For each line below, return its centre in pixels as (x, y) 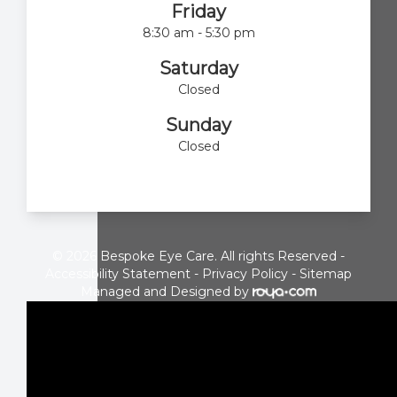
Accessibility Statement (118, 273)
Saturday (198, 68)
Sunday (198, 125)
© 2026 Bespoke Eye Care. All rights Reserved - (198, 256)
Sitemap (326, 273)
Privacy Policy (245, 273)
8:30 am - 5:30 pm (198, 32)
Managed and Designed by (165, 291)
